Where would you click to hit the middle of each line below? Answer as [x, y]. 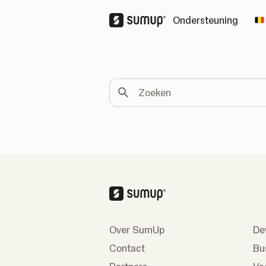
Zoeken [123, 84]
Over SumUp [137, 230]
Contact [127, 248]
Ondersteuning [205, 20]
